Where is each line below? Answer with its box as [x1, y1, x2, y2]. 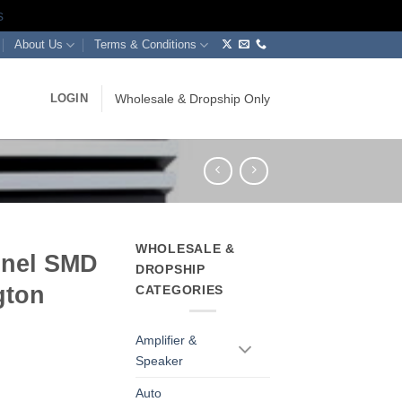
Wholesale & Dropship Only [115, 92, 270, 106]
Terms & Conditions [94, 38, 197, 51]
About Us [13, 38, 63, 51]
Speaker [135, 353, 183, 368]
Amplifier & [135, 332, 197, 347]
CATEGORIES [135, 283, 224, 298]
